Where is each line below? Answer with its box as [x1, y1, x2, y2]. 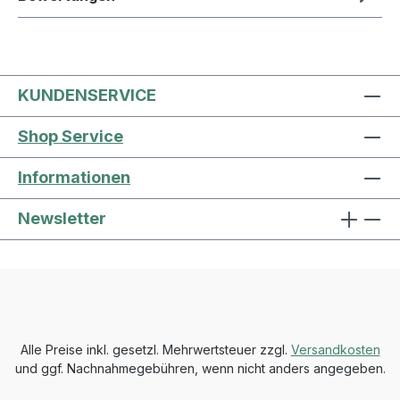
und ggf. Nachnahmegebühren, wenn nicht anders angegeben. [14, 360, 386, 376]
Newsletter [18, 208, 106, 228]
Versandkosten [290, 341, 380, 357]
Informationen [18, 167, 130, 187]
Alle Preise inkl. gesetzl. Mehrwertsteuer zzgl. [20, 341, 291, 357]
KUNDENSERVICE [18, 85, 156, 104]
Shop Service [18, 126, 123, 146]
